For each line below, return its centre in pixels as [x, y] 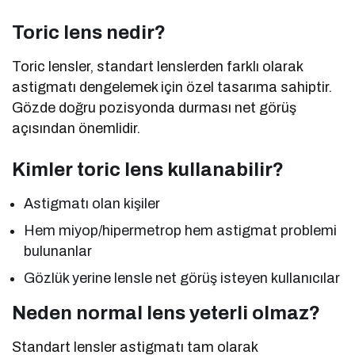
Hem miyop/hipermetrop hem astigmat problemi [181, 231]
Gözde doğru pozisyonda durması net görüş [155, 108]
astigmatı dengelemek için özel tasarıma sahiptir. [172, 88]
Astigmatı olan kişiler [92, 204]
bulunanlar [58, 252]
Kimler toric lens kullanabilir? [148, 170]
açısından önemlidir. [76, 129]
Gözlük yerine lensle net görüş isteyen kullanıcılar [182, 279]
